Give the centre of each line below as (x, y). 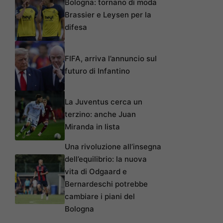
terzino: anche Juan (100, 114)
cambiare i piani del (100, 197)
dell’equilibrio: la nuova (106, 159)
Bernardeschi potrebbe (106, 184)
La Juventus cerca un (104, 102)
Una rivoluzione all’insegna (113, 147)
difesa (76, 27)
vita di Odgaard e (96, 172)
